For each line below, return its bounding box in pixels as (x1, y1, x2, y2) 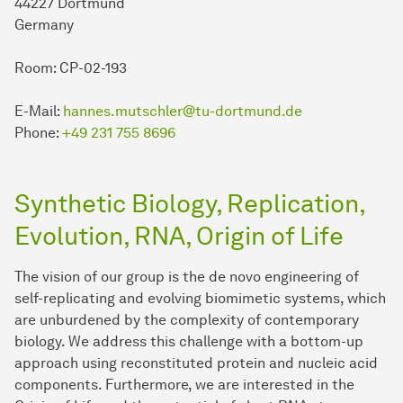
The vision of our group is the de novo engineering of (14, 267, 359, 285)
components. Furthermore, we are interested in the (14, 375, 354, 393)
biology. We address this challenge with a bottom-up (14, 332, 363, 350)
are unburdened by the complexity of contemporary (14, 310, 359, 328)
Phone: (14, 123, 62, 141)
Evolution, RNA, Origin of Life (14, 219, 344, 251)
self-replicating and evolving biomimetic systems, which (14, 289, 386, 307)
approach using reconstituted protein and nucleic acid (14, 354, 378, 372)
